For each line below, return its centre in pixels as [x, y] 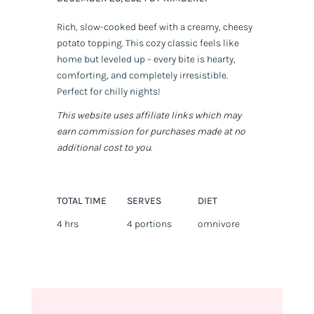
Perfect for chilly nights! [108, 92]
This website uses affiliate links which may [149, 116]
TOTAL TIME [81, 201]
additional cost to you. [104, 148]
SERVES [144, 201]
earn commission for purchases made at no [151, 132]
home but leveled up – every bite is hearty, [146, 60]
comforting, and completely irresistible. [142, 76]
